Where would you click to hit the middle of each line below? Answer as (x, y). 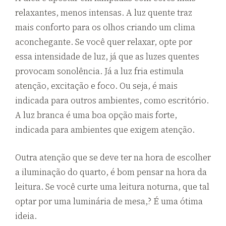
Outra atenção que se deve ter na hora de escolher (113, 157)
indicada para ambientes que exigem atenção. (105, 130)
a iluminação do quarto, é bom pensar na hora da (111, 172)
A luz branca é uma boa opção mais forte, (96, 115)
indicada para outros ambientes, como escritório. (112, 101)
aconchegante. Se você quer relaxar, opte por (104, 42)
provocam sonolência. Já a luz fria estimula (99, 71)
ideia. (26, 216)
